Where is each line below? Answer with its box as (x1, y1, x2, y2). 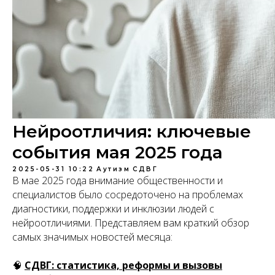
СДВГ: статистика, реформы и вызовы (25, 258, 222, 272)
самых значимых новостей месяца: (12, 230, 172, 244)
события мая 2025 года (12, 142, 223, 163)
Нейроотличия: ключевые (12, 121, 251, 142)
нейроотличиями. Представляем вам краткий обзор (12, 216, 249, 230)
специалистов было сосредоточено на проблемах (12, 188, 243, 201)
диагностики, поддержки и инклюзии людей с (12, 202, 214, 215)
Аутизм (96, 165, 130, 173)
